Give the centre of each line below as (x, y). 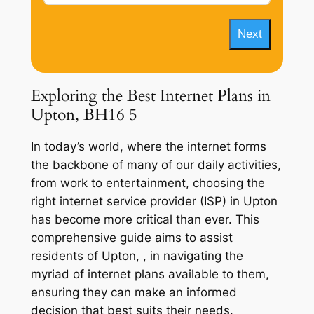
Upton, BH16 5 (84, 114)
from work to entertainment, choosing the (148, 183)
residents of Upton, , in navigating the (137, 256)
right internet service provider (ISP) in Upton (154, 202)
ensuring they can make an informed (134, 293)
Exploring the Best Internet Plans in (150, 95)
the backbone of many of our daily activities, (156, 165)
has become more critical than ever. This (145, 220)
